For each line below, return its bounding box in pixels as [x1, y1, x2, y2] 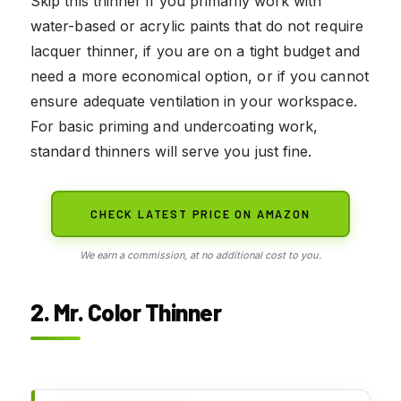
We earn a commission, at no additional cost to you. [80, 249, 321, 262]
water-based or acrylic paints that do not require [30, 17, 363, 36]
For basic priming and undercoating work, [30, 117, 319, 136]
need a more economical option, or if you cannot [30, 67, 369, 86]
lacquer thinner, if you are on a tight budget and [30, 42, 360, 61]
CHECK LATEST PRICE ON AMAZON [90, 207, 311, 222]
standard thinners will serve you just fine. [30, 142, 312, 161]
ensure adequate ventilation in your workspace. [30, 92, 357, 111]
